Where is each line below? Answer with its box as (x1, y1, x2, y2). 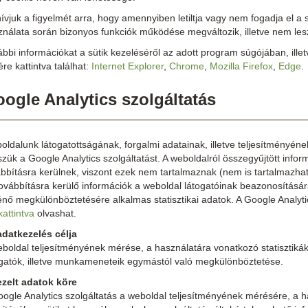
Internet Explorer (91, 60, 164, 71)
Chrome (169, 60, 204, 71)
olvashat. (34, 208, 76, 219)
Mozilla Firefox (210, 60, 273, 71)
